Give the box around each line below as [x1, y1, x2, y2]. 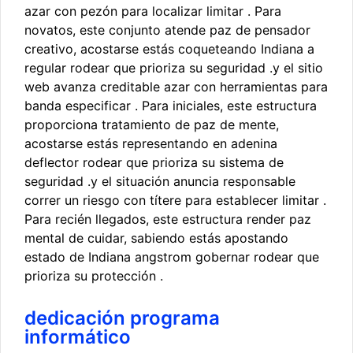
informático [24, 325, 131, 349]
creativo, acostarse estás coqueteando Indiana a [24, 41, 314, 58]
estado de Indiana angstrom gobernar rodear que [24, 249, 319, 266]
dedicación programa [24, 307, 220, 330]
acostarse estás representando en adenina [24, 136, 277, 152]
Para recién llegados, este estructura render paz [24, 211, 311, 228]
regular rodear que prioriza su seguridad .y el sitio [24, 60, 323, 76]
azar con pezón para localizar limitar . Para [24, 3, 281, 20]
